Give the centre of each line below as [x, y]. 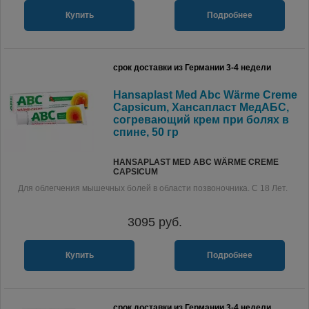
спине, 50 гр [146, 132]
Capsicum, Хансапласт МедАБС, [201, 107]
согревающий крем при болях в [201, 120]
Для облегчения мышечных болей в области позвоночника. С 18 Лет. [153, 188]
